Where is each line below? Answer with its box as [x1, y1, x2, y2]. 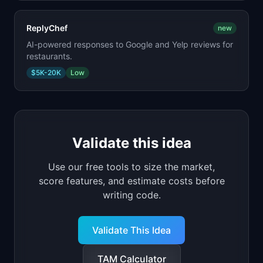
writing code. [102, 189, 161, 201]
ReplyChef [26, 23, 68, 33]
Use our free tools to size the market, [48, 161, 215, 173]
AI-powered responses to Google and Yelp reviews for [26, 39, 233, 49]
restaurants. [26, 51, 72, 61]
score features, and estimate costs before [38, 175, 225, 187]
